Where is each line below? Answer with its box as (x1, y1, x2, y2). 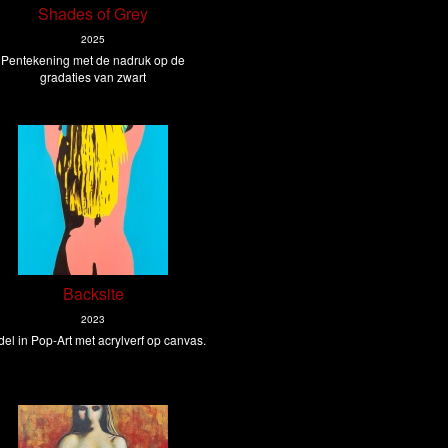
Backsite (62, 282, 124, 306)
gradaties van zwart (40, 68, 147, 86)
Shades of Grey (38, 2, 149, 26)
